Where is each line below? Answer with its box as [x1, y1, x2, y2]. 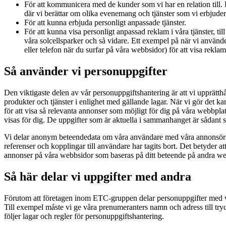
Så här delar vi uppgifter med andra [4, 169, 191, 183]
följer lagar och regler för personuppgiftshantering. [4, 211, 164, 220]
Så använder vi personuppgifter [4, 64, 167, 78]
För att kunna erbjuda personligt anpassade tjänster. [24, 18, 186, 27]
